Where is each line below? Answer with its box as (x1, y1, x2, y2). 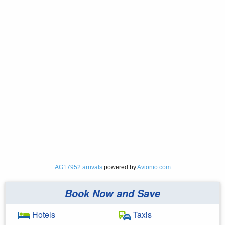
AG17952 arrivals (54, 163, 102, 171)
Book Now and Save (65, 186, 160, 200)
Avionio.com (137, 163, 171, 171)
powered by (102, 163, 137, 171)
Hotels (30, 208, 55, 220)
